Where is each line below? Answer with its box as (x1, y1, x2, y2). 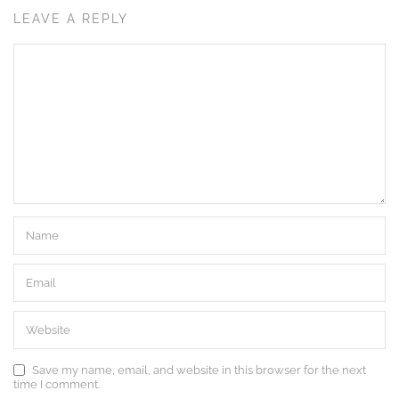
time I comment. (13, 377, 100, 391)
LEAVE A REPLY (13, 11, 128, 26)
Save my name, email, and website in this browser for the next (32, 362, 366, 377)
